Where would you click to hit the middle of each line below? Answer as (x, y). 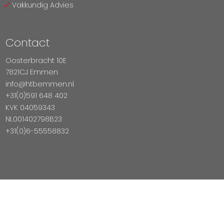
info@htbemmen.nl (39, 84)
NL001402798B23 (33, 119)
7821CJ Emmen (31, 72)
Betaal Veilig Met (112, 189)
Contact (27, 42)
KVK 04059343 (30, 107)
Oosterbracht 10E (36, 60)
